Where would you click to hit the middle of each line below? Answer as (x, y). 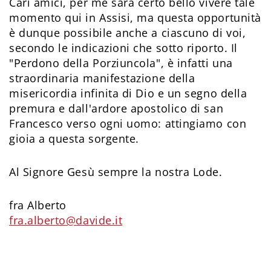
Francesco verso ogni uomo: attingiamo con (128, 123)
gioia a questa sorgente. (74, 138)
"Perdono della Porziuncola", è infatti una (121, 63)
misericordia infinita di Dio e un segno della (128, 93)
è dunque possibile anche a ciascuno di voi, (128, 32)
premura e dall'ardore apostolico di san (116, 108)
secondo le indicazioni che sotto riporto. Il (123, 47)
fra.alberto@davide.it (66, 220)
